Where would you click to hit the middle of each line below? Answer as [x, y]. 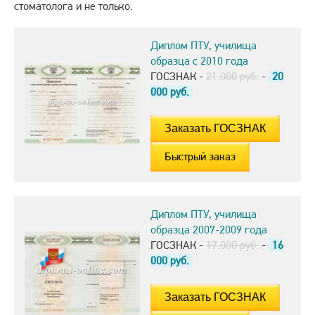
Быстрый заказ [200, 156]
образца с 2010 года [199, 60]
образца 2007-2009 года [209, 229]
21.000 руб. [232, 76]
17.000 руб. [232, 245]
